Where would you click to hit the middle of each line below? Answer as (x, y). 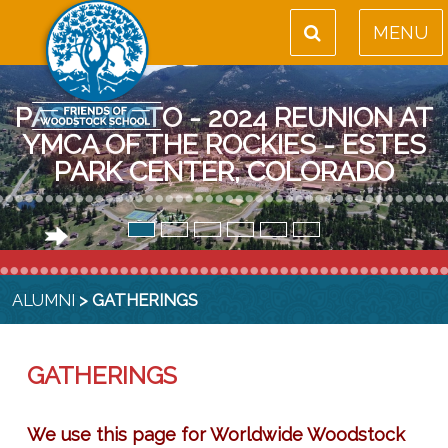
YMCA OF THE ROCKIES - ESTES (224, 144)
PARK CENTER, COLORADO (224, 171)
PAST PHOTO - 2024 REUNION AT (224, 117)
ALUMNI (44, 299)
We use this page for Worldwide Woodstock (216, 434)
